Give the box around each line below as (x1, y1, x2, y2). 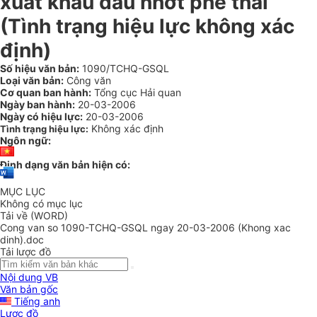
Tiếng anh (11, 295, 60, 308)
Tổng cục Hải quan (91, 86, 181, 98)
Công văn (64, 74, 111, 86)
